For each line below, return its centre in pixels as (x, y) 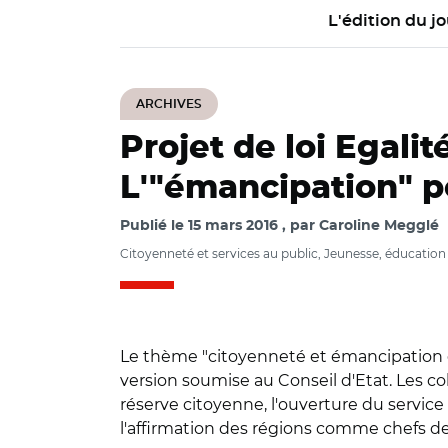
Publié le (154, 226)
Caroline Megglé (379, 226)
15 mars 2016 (233, 226)
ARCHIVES (169, 104)
